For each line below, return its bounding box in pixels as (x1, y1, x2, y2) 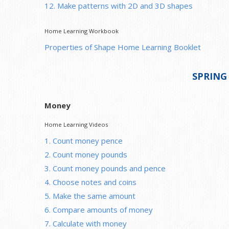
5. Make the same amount (44, 190, 135, 201)
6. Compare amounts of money (44, 204, 153, 215)
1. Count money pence (44, 135, 123, 146)
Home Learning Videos (44, 120, 108, 128)
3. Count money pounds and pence (44, 163, 166, 173)
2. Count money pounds (44, 149, 127, 159)
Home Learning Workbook (44, 27, 119, 35)
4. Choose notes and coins (44, 176, 136, 187)
